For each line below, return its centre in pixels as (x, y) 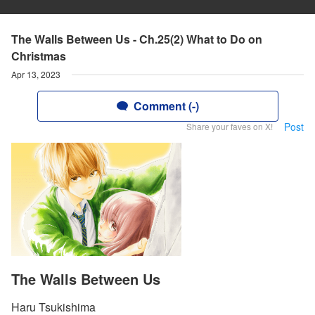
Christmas (39, 56)
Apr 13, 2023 (36, 74)
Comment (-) (166, 106)
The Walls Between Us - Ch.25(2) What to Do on (137, 39)
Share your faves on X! (230, 126)
